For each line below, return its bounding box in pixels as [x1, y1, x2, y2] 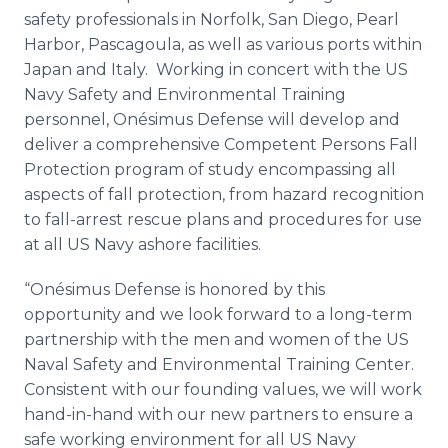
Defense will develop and [193, 110, 400, 129]
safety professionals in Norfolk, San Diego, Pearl [24, 10, 399, 29]
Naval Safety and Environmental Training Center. [24, 355, 418, 374]
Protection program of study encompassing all [24, 160, 396, 179]
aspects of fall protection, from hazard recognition [24, 185, 424, 204]
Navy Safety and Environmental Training [24, 85, 346, 104]
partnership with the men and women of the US [24, 330, 409, 349]
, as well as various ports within [181, 35, 422, 54]
